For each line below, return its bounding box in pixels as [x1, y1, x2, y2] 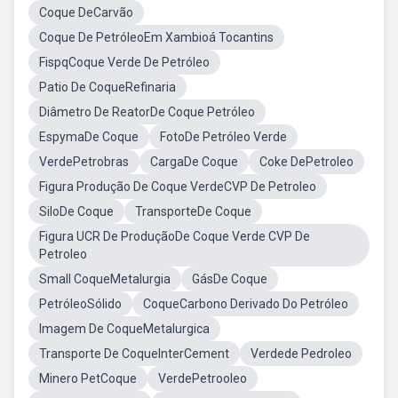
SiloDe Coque [39, 204, 114, 219]
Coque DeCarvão [39, 5, 133, 20]
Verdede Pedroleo [251, 346, 352, 361]
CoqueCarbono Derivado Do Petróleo [143, 297, 348, 311]
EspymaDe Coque [39, 130, 139, 144]
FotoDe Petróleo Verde [160, 130, 287, 144]
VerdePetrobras [39, 155, 129, 169]
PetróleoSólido [39, 297, 122, 311]
